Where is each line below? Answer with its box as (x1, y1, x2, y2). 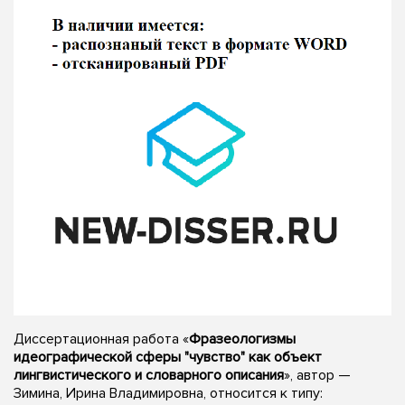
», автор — (284, 365, 351, 384)
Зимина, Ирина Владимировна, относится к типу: (14, 383, 323, 402)
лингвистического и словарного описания (14, 365, 284, 384)
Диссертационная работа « (14, 329, 189, 348)
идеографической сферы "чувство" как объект (14, 347, 322, 366)
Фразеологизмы (189, 329, 296, 348)
